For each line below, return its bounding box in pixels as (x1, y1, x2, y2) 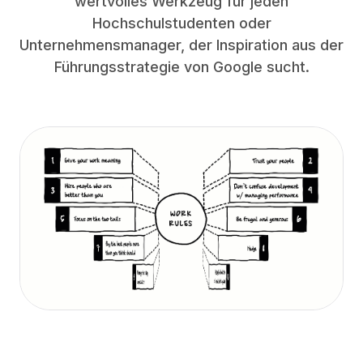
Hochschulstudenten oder (92, 15, 271, 32)
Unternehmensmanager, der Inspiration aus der (19, 36, 344, 53)
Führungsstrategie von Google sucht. (53, 58, 310, 75)
